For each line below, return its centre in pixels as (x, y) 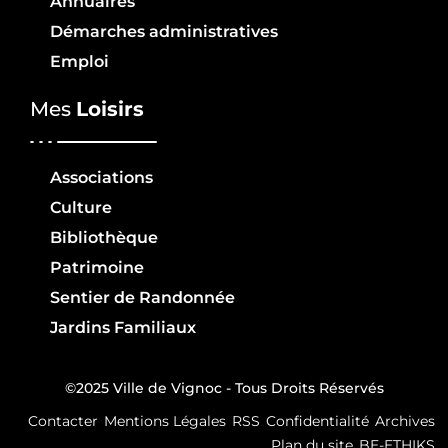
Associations (101, 177)
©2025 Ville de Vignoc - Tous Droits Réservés (224, 387)
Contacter (63, 420)
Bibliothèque (104, 237)
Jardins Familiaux (123, 327)
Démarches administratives (164, 31)
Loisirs (110, 108)
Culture (81, 207)
